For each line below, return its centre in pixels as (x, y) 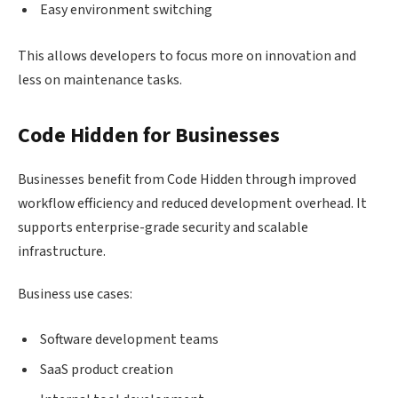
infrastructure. (62, 251)
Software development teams (129, 340)
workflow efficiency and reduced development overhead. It (192, 203)
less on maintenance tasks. (100, 80)
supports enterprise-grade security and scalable (163, 227)
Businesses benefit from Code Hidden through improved (187, 179)
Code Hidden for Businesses (149, 135)
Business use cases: (75, 294)
